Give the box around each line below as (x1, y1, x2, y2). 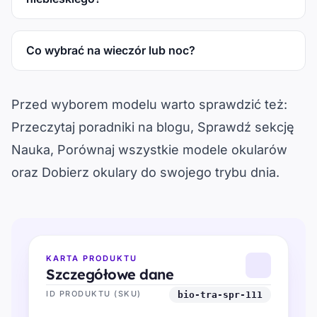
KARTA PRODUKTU (46, 253, 137, 263)
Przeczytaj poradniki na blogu (11, 119, 190, 134)
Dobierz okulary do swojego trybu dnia (42, 164, 276, 180)
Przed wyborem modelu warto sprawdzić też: (11, 96, 287, 112)
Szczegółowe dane (46, 265, 173, 283)
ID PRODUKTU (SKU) (46, 288, 142, 299)
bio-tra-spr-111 (178, 289, 263, 300)
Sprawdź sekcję (197, 119, 294, 134)
